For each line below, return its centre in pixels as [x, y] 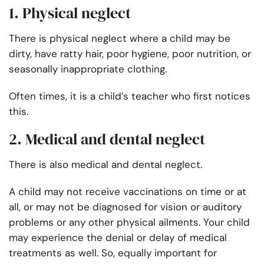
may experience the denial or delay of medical [118, 238]
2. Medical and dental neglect [107, 139]
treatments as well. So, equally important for [113, 253]
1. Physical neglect [70, 13]
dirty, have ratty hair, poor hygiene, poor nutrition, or [130, 54]
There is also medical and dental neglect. [105, 165]
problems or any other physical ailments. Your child [129, 222]
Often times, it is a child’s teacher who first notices [130, 96]
